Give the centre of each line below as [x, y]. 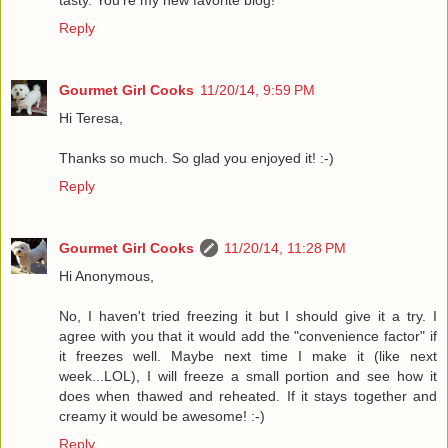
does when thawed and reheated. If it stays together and [248, 395]
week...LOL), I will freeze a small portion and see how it [248, 375]
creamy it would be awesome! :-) [162, 415]
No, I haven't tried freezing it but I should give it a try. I [248, 315]
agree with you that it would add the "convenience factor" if [248, 335]
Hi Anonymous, [106, 275]
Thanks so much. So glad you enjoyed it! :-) [196, 157]
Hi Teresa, [91, 117]
